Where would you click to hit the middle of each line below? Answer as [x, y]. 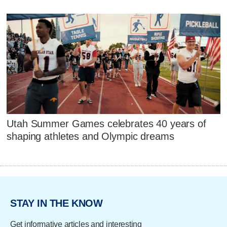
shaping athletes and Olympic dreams [90, 137]
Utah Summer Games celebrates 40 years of [106, 124]
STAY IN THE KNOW [56, 203]
